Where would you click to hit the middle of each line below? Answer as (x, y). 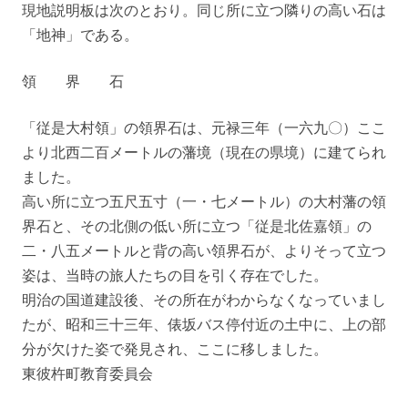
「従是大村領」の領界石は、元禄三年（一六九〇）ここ (204, 127)
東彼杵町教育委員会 (87, 373)
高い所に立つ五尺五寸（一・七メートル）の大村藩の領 (204, 201)
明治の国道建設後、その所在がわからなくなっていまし (204, 300)
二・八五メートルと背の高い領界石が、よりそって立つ (204, 250)
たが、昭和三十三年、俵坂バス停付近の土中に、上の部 (204, 324)
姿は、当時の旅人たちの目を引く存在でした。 (175, 275)
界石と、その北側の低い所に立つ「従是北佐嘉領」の (197, 226)
